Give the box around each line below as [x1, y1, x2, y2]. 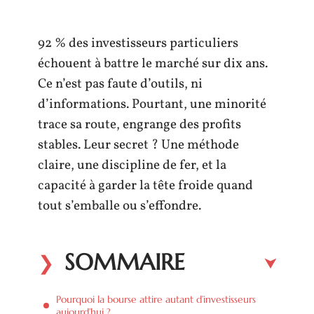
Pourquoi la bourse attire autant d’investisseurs [56, 292, 256, 306]
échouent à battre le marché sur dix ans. [38, 55, 268, 73]
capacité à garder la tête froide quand [38, 177, 253, 195]
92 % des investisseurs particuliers [38, 34, 238, 53]
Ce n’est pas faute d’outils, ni [38, 75, 203, 93]
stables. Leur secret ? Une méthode [38, 136, 239, 154]
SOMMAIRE [64, 247, 185, 276]
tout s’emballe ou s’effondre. [38, 197, 201, 215]
